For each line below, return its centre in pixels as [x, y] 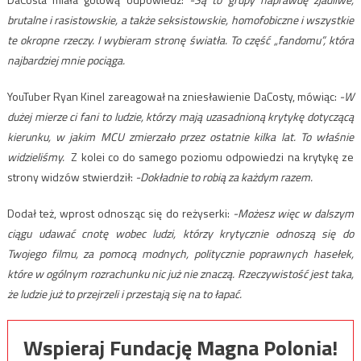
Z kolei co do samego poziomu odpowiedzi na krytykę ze [213, 157]
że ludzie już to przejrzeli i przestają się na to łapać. [124, 294]
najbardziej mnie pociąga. [66, 60]
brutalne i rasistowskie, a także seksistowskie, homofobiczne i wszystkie [180, 20]
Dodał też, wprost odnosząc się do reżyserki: [120, 214]
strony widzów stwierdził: [70, 177]
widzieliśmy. [39, 157]
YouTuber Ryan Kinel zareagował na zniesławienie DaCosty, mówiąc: [173, 97]
